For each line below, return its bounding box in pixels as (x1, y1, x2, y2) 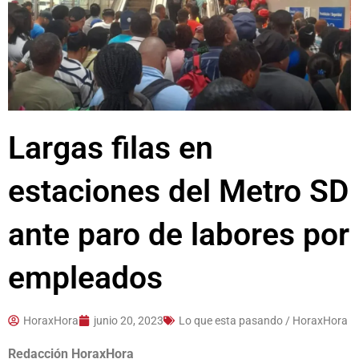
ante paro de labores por (8, 216, 349, 253)
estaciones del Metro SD (8, 172, 349, 210)
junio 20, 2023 (94, 313, 163, 327)
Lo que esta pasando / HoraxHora (179, 313, 348, 327)
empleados (8, 259, 163, 296)
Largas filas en (8, 129, 213, 167)
